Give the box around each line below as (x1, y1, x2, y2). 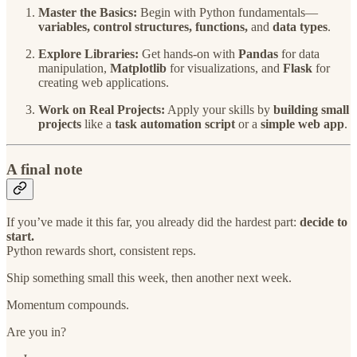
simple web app (261, 117, 344, 131)
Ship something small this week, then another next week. (6, 270, 292, 284)
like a (81, 117, 115, 131)
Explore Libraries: (38, 47, 139, 61)
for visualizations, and (167, 61, 283, 76)
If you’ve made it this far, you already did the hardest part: (6, 214, 300, 229)
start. (6, 229, 34, 243)
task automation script (115, 117, 235, 131)
